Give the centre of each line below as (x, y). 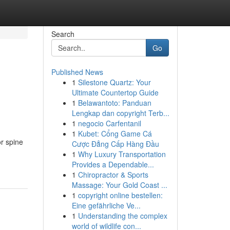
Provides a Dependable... (113, 164)
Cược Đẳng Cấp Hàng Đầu (115, 144)
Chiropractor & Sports (113, 175)
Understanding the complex (122, 216)
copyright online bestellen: (120, 195)
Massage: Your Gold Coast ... (119, 185)
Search (63, 34)
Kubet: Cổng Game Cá (115, 133)
